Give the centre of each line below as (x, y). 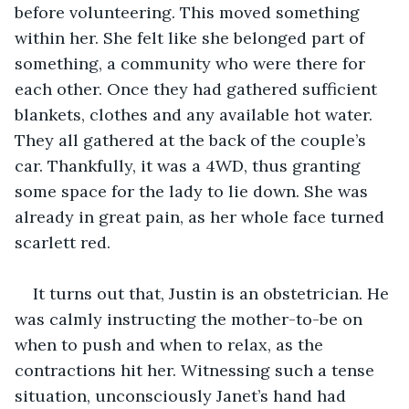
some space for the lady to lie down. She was (194, 191)
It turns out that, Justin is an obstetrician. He (213, 293)
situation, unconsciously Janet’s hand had (183, 395)
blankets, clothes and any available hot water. (196, 114)
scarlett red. (65, 242)
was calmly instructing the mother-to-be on (191, 319)
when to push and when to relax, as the (171, 344)
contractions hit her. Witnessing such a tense (197, 370)
